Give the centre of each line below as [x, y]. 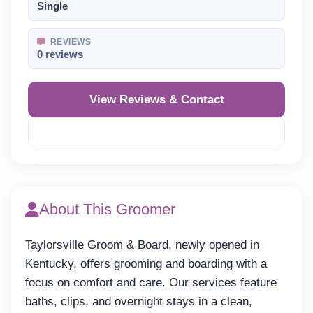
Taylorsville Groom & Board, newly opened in [142, 245]
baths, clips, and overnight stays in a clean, [139, 301]
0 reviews [60, 54]
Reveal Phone [163, 132]
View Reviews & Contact [156, 99]
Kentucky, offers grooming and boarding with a [146, 263]
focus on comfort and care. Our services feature [151, 282]
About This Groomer [107, 209]
